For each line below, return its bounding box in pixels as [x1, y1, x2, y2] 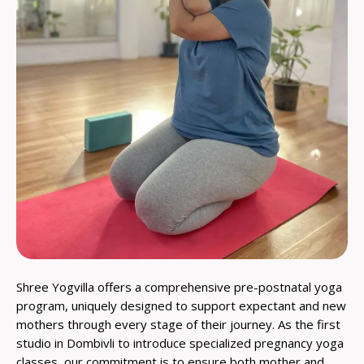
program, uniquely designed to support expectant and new [16, 297, 346, 314]
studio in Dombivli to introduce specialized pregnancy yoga [16, 334, 344, 351]
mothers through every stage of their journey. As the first [16, 315, 340, 332]
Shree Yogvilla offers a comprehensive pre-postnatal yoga [16, 278, 342, 295]
